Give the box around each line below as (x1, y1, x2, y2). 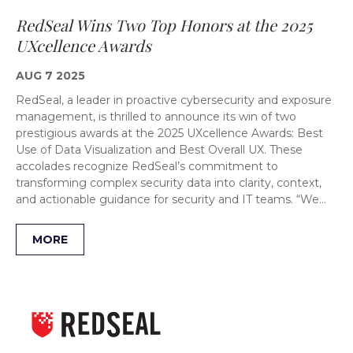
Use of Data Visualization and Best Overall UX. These (16, 142, 303, 157)
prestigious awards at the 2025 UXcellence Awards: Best (16, 125, 323, 140)
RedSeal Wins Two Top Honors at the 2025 (16, 13, 312, 35)
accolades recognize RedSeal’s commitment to (16, 158, 278, 173)
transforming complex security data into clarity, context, (16, 175, 321, 190)
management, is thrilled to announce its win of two (16, 109, 296, 124)
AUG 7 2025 (16, 68, 85, 83)
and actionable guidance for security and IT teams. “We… (16, 191, 326, 206)
